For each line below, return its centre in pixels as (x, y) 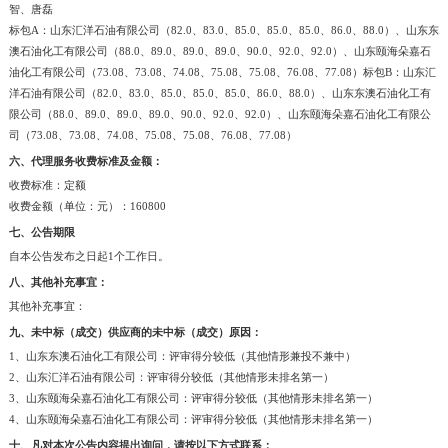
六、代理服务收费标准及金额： (85, 160)
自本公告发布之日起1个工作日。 (88, 255)
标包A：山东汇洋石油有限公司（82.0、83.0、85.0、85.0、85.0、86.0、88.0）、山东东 (223, 29)
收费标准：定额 (47, 184)
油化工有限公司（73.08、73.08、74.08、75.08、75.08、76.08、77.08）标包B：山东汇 (222, 71)
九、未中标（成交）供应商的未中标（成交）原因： (135, 332)
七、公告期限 (41, 231)
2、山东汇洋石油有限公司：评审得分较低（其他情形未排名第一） (171, 377)
